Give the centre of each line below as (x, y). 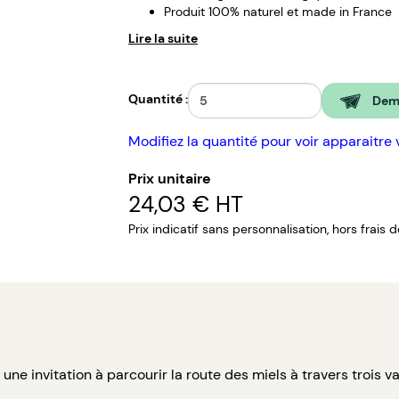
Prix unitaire (170, 179)
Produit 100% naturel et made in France (278, 12)
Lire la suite (163, 39)
